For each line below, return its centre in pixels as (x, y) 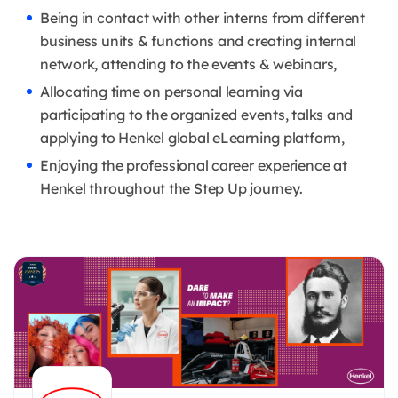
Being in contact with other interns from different (203, 18)
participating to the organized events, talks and (197, 115)
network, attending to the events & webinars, (189, 64)
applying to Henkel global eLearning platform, (192, 138)
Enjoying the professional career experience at (194, 166)
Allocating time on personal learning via (171, 92)
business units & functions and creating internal (199, 41)
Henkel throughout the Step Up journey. (171, 189)
